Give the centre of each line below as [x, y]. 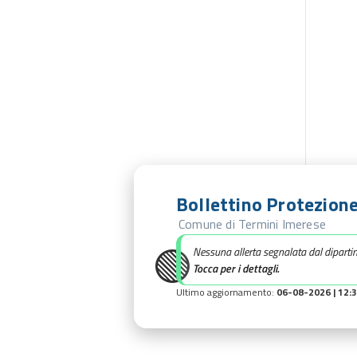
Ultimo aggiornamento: [226, 292]
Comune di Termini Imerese [252, 224]
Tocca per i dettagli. [236, 268]
